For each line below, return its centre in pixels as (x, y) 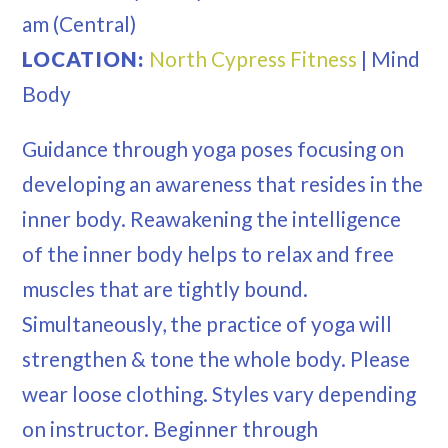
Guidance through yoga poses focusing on (213, 149)
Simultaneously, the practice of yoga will (207, 324)
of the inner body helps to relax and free (208, 254)
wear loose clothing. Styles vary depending (219, 394)
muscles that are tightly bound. (165, 289)
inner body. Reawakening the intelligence (212, 219)
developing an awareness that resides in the (223, 184)
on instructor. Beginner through (170, 429)
